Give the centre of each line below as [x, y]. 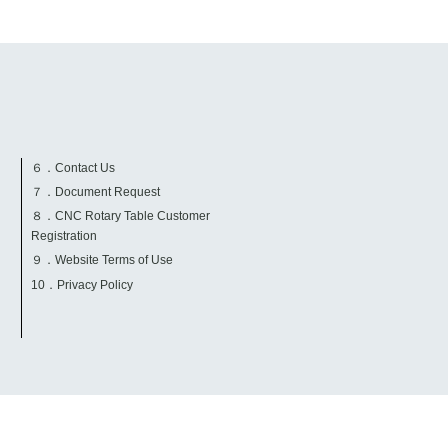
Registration [64, 236]
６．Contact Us [73, 167]
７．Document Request [96, 192]
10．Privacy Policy [82, 284]
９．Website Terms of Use [102, 260]
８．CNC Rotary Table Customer [121, 216]
